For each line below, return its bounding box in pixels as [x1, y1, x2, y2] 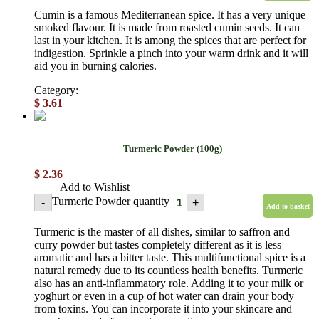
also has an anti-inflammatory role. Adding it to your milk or [34, 277, 303, 290]
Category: [34, 84, 81, 97]
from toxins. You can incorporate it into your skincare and [34, 303, 292, 315]
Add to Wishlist [60, 181, 130, 194]
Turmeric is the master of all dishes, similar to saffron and [34, 226, 290, 239]
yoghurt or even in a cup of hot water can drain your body [34, 290, 294, 303]
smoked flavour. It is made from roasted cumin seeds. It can [34, 21, 300, 34]
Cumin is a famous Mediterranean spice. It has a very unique [34, 9, 305, 21]
